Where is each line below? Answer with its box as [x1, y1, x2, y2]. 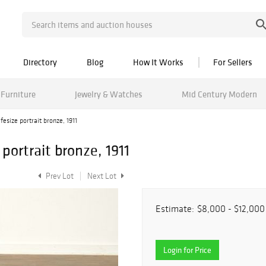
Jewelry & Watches [74, 88, 142, 100]
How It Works [133, 56, 183, 68]
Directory [23, 56, 57, 68]
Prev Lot [44, 171, 74, 181]
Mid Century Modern [181, 88, 257, 100]
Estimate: [156, 203, 194, 214]
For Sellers [213, 56, 252, 68]
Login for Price [163, 245, 211, 255]
